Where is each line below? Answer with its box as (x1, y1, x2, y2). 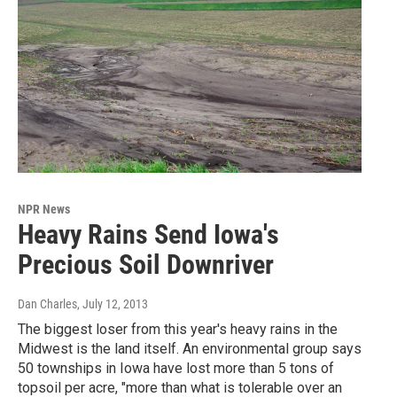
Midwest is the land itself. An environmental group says (18, 340, 362, 358)
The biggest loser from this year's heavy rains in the (18, 321, 338, 339)
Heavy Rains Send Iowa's (18, 219, 279, 251)
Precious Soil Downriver (18, 249, 274, 281)
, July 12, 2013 (77, 297, 148, 312)
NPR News (18, 202, 70, 217)
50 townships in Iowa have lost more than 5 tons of (18, 360, 334, 378)
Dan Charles (18, 297, 77, 312)
